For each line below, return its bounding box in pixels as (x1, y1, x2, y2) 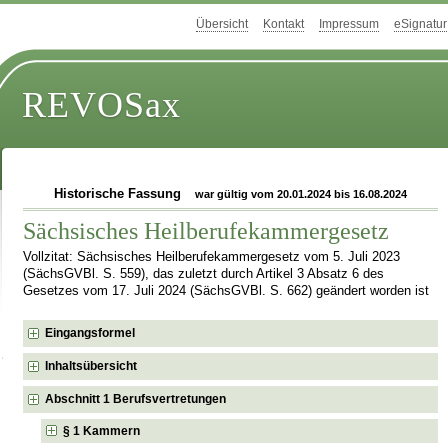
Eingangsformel (45, 325, 136, 340)
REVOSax (22, 85, 182, 126)
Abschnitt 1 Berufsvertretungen (45, 391, 227, 406)
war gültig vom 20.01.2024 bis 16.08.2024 (195, 188, 408, 200)
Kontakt (263, 17, 304, 32)
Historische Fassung (53, 187, 185, 201)
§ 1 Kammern (63, 423, 141, 438)
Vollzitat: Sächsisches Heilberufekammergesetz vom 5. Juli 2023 (23, 249, 401, 264)
